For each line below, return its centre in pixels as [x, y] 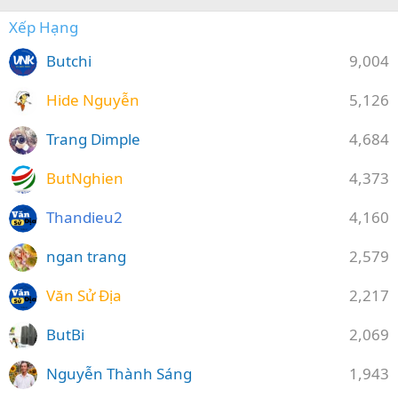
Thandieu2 [84, 217]
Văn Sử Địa [84, 295]
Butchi [69, 60]
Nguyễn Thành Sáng [119, 373]
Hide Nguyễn [93, 99]
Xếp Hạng [44, 27]
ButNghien [85, 178]
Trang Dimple [93, 139]
